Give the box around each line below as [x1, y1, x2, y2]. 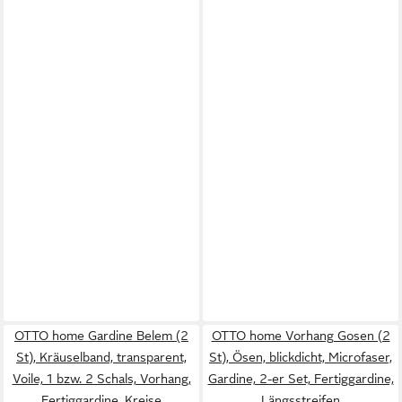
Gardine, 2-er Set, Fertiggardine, [207, 371, 394, 386]
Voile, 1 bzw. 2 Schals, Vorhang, [12, 371, 191, 386]
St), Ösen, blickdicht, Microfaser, [209, 349, 392, 364]
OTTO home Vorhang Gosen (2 [211, 328, 390, 343]
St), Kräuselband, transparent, [16, 349, 187, 364]
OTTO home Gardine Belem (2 [14, 328, 188, 343]
